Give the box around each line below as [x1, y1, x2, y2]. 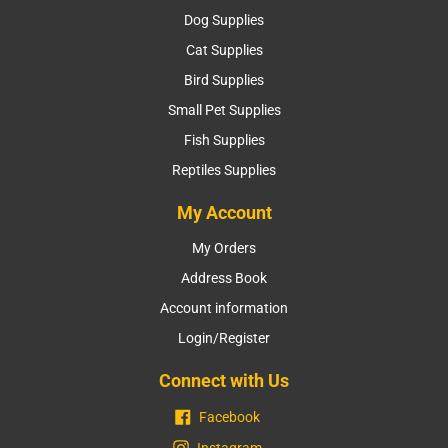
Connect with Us [159, 369, 289, 391]
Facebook [199, 409, 260, 426]
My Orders [192, 239, 256, 256]
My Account [176, 201, 272, 223]
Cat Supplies [185, 41, 263, 58]
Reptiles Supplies [172, 161, 276, 178]
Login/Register [178, 329, 270, 346]
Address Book [181, 269, 267, 286]
